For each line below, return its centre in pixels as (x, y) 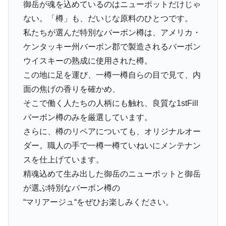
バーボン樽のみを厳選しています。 (88, 117)
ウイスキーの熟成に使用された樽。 (88, 61)
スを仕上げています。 (63, 159)
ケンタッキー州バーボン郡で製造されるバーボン (112, 46)
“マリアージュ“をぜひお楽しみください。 (98, 202)
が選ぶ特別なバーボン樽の (71, 188)
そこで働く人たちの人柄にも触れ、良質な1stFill (110, 103)
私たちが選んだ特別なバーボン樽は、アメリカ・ (112, 32)
